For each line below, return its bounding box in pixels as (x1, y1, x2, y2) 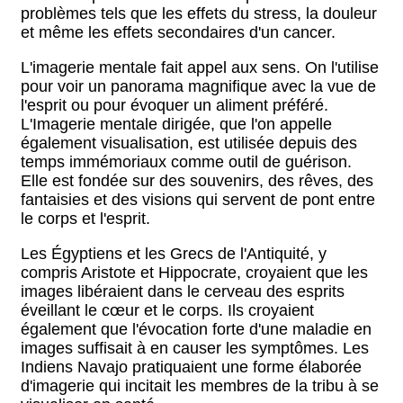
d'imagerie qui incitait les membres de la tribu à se (21, 377, 379, 395)
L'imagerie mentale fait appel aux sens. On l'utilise (21, 58, 379, 76)
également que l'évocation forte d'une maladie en (21, 320, 372, 338)
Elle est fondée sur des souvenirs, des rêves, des (21, 172, 373, 190)
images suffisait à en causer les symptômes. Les (21, 339, 369, 357)
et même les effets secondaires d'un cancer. (21, 23, 336, 41)
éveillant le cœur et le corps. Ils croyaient (21, 301, 314, 319)
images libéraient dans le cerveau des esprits (21, 282, 345, 300)
